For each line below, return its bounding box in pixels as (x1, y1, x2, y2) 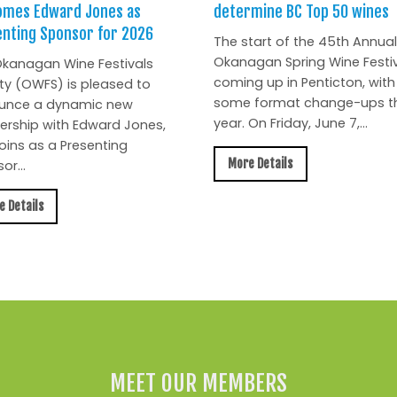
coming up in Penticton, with (213, 73, 395, 91)
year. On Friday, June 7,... (213, 113, 368, 132)
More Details (228, 155, 293, 173)
